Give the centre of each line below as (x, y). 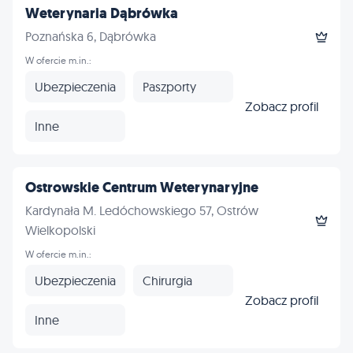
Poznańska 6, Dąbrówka (91, 36)
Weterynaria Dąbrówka (102, 13)
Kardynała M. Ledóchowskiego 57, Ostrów (142, 210)
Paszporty (169, 86)
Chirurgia (167, 280)
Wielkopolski (60, 230)
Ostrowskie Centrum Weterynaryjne (142, 188)
